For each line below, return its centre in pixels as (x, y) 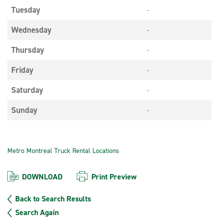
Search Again (37, 212)
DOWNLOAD (42, 177)
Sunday (24, 110)
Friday (22, 70)
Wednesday (31, 30)
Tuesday (26, 10)
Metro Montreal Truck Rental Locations (63, 151)
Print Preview (114, 177)
